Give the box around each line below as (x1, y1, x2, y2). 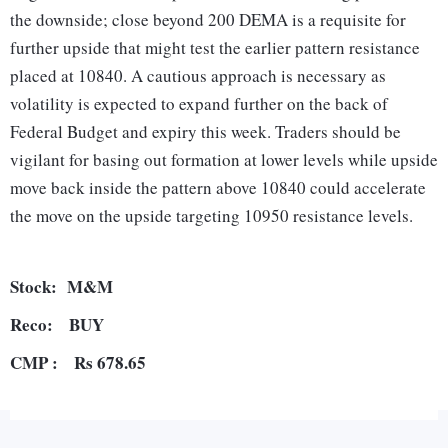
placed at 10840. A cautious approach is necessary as (10, 64, 386, 88)
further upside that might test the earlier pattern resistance (10, 36, 420, 60)
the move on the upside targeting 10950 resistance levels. (10, 204, 413, 228)
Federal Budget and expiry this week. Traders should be (10, 120, 401, 144)
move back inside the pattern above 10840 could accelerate (10, 176, 426, 200)
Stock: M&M (10, 274, 113, 300)
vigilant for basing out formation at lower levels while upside (10, 148, 438, 172)
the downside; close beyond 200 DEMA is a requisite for (10, 8, 406, 32)
